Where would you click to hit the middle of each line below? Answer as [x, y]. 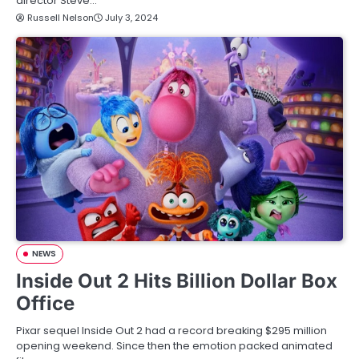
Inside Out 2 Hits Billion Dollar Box [177, 281]
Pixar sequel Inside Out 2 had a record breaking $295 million [171, 331]
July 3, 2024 [131, 18]
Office [45, 303]
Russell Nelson [61, 18]
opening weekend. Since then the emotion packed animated [174, 346]
